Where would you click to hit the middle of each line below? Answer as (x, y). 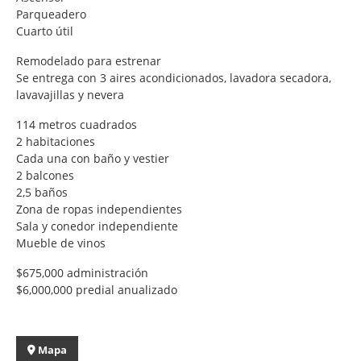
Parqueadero (53, 14)
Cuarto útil (46, 31)
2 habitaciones (57, 141)
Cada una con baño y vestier (93, 158)
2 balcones (47, 175)
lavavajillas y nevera (70, 94)
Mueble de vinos (61, 243)
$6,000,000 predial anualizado (97, 289)
